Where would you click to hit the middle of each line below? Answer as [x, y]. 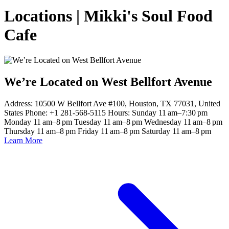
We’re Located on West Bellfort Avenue [108, 82]
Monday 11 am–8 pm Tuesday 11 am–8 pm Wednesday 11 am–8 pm [113, 122]
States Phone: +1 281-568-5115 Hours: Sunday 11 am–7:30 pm [106, 112]
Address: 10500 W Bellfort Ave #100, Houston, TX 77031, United [112, 103]
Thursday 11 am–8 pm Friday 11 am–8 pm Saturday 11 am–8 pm [108, 131]
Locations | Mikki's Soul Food [108, 16]
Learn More [23, 140]
